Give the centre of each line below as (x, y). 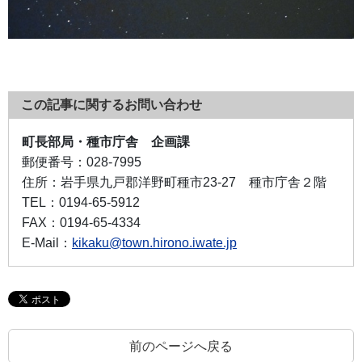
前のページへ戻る (181, 346)
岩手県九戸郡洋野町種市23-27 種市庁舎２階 (194, 182)
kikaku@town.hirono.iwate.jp (154, 242)
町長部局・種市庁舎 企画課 (106, 141)
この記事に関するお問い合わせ (112, 104)
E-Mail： (47, 242)
